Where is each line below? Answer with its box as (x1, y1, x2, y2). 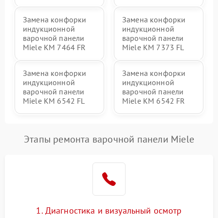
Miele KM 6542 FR (122, 96, 185, 106)
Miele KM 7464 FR (23, 42, 86, 52)
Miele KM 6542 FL (23, 96, 85, 106)
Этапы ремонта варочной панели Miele (24, 133, 194, 145)
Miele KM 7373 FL (122, 42, 184, 52)
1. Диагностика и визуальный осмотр (36, 205, 182, 216)
